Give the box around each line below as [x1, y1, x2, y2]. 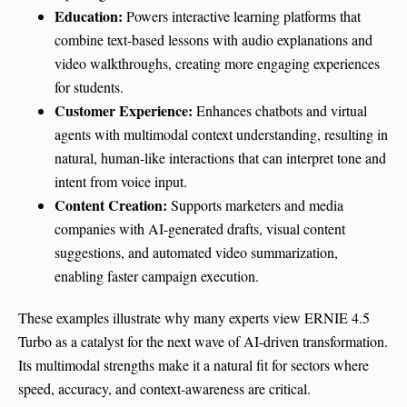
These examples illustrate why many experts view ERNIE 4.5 [18, 308, 370, 328]
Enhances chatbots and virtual [193, 101, 367, 121]
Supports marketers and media [167, 195, 343, 215]
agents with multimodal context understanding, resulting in [55, 124, 388, 144]
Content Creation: [55, 194, 167, 216]
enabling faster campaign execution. [55, 266, 259, 286]
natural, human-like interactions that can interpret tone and [55, 148, 386, 168]
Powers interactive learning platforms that [123, 6, 361, 26]
